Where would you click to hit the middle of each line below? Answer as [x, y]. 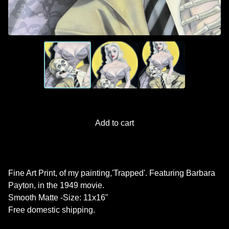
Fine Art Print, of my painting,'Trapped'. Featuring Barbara [112, 173]
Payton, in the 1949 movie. [56, 185]
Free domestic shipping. [52, 210]
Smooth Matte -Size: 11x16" [58, 197]
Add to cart [114, 123]
